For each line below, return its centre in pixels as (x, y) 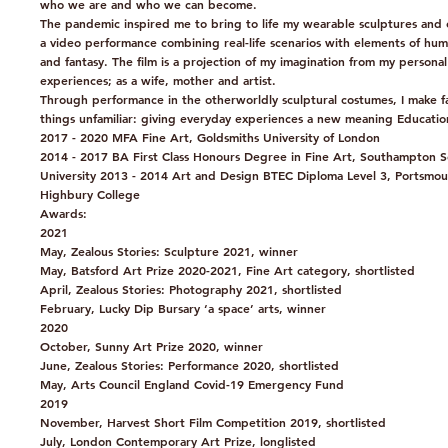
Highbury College (90, 194)
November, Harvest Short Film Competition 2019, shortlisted (213, 422)
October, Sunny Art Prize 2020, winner (151, 346)
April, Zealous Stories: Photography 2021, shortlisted (191, 289)
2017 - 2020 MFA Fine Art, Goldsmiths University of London (210, 137)
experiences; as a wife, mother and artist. (158, 80)
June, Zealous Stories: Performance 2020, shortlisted (189, 365)
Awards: (63, 213)
